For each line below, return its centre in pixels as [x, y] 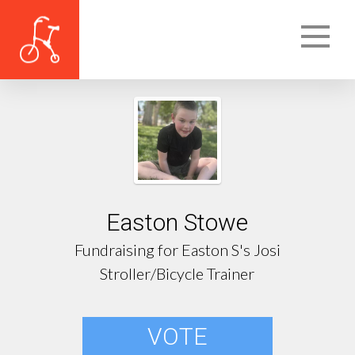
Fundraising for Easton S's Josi [177, 250]
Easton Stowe [177, 223]
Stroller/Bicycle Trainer [177, 274]
